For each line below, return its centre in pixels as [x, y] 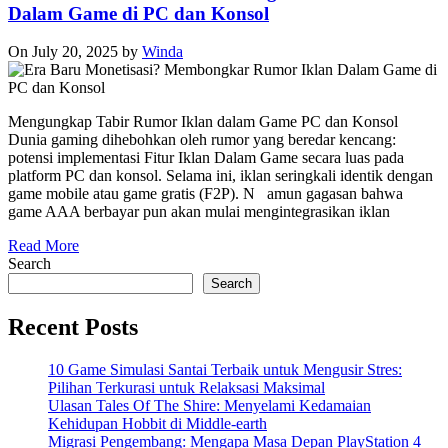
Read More [43, 246]
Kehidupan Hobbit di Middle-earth [157, 424]
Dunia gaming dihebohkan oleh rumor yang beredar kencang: [202, 140]
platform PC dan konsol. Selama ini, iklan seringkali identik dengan [220, 176]
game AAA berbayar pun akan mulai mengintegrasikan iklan [199, 212]
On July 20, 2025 [63, 52]
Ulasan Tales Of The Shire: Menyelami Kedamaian [209, 406]
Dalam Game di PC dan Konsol [138, 13]
